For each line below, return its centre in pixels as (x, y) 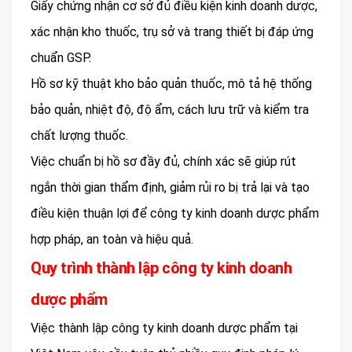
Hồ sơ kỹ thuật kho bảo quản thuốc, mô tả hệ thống (171, 83)
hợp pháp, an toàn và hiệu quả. (112, 239)
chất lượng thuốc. (79, 135)
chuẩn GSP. (61, 57)
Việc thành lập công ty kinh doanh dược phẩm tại (164, 328)
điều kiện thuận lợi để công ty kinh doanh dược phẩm (175, 213)
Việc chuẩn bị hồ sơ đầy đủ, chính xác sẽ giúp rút (163, 161)
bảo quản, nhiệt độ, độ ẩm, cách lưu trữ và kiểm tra (170, 109)
